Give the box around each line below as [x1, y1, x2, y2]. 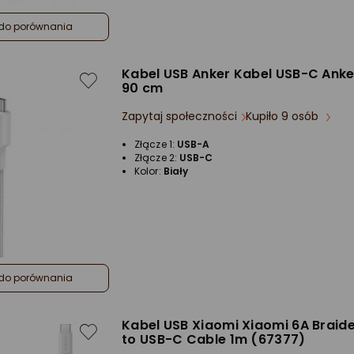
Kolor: [134, 164, 164, 178]
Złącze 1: [134, 137, 177, 151]
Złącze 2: [134, 151, 179, 164]
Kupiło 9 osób [246, 108, 322, 124]
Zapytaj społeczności [122, 108, 237, 124]
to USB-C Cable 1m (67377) [122, 330, 306, 348]
